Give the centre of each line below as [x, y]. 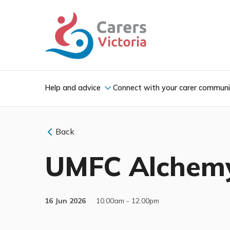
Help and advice [73, 88]
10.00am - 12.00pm [127, 200]
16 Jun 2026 [65, 200]
